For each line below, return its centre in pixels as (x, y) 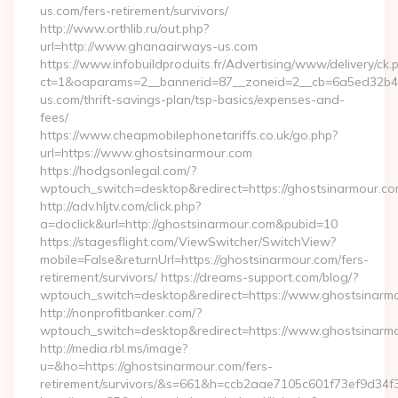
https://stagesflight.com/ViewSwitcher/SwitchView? (188, 242)
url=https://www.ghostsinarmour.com (146, 153)
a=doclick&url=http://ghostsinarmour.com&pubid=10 (189, 224)
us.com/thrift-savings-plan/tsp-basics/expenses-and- (192, 99)
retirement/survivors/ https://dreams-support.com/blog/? (199, 277)
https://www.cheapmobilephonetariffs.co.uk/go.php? (189, 135)
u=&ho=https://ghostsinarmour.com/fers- (156, 366)
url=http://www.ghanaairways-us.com (149, 46)
